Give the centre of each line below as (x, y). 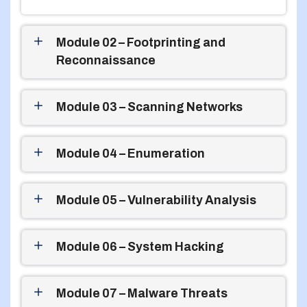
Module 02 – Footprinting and (141, 42)
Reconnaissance (106, 60)
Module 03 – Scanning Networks (149, 107)
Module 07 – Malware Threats (142, 293)
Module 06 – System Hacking (140, 247)
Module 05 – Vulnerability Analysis (156, 200)
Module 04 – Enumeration (131, 153)
